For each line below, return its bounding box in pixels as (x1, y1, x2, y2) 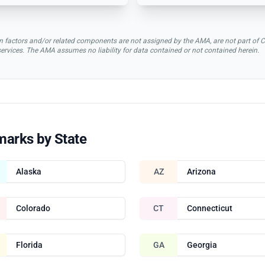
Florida (15, 240, 43, 250)
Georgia (187, 240, 217, 250)
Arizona (187, 166, 216, 176)
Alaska (15, 166, 41, 176)
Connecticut (187, 203, 232, 213)
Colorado (15, 203, 50, 213)
